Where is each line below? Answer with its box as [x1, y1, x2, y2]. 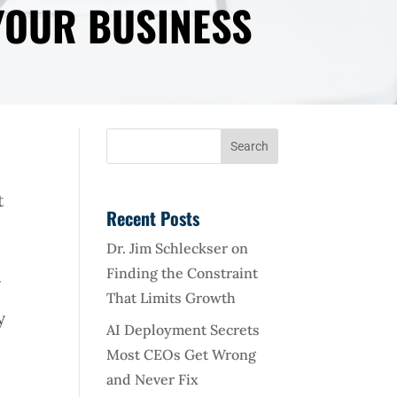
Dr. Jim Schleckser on [106, 238, 249, 257]
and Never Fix [106, 370, 199, 388]
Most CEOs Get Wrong [106, 345, 257, 363]
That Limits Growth [106, 288, 237, 307]
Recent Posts [106, 204, 200, 231]
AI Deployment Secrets [106, 320, 261, 339]
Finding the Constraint [106, 263, 259, 282]
